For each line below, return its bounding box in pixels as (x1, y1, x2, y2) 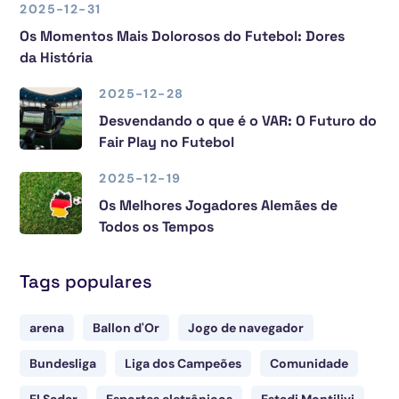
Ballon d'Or (93, 319, 160, 336)
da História (20, 47, 94, 67)
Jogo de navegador (188, 319, 305, 336)
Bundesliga (29, 354, 97, 371)
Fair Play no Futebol (99, 132, 235, 151)
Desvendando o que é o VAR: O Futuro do (99, 110, 378, 130)
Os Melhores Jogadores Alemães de (99, 195, 338, 215)
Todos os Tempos (99, 216, 215, 236)
